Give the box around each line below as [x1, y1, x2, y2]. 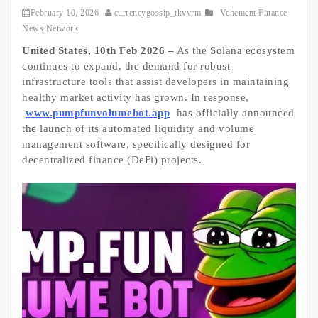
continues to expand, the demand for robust [22, 60, 230, 72]
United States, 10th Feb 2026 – [22, 44, 174, 56]
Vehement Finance [219, 7, 287, 18]
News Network [22, 23, 78, 33]
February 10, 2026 [30, 7, 99, 18]
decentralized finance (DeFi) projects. [22, 153, 202, 165]
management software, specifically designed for [22, 138, 250, 150]
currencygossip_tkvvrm [111, 7, 204, 18]
